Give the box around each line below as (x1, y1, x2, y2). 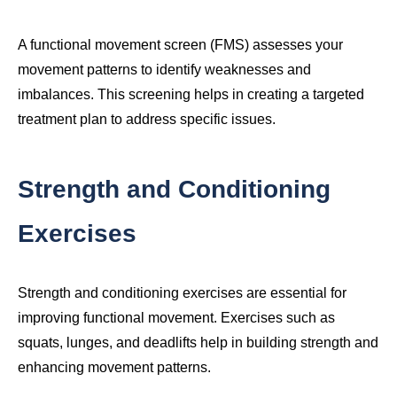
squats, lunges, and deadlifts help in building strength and (18, 335, 378, 351)
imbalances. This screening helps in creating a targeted (18, 87, 364, 103)
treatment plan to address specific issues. (18, 112, 276, 128)
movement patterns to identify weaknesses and (18, 62, 311, 78)
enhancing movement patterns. (18, 360, 211, 376)
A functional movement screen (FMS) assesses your (18, 37, 343, 53)
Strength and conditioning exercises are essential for (18, 285, 346, 301)
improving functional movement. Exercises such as (18, 310, 335, 326)
